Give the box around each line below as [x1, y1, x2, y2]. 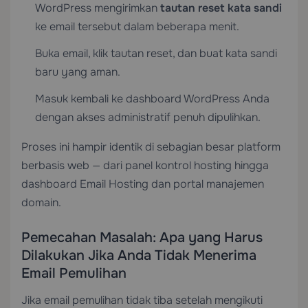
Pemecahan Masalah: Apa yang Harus [21, 229, 263, 246]
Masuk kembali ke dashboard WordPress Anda [35, 91, 269, 106]
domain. [21, 195, 61, 210]
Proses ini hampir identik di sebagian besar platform [21, 140, 280, 154]
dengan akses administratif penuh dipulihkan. [35, 110, 261, 124]
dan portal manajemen [148, 177, 264, 191]
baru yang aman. [35, 65, 120, 79]
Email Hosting [80, 177, 148, 191]
